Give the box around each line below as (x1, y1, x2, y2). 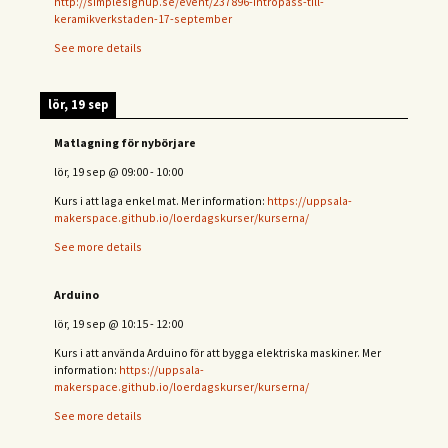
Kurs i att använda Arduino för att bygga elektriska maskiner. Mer (54, 344, 381, 360)
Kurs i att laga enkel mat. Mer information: (54, 192, 267, 208)
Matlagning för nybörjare (54, 135, 196, 151)
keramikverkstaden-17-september (54, 10, 232, 26)
